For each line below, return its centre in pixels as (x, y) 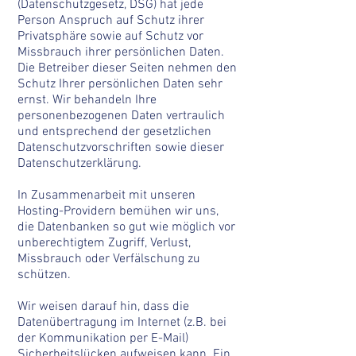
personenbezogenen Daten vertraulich (121, 116)
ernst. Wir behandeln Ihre (87, 100)
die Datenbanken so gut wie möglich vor (126, 227)
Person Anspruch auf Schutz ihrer (111, 21)
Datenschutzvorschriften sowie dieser (121, 148)
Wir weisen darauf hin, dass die (103, 307)
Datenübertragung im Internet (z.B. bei (122, 323)
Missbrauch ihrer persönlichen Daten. (121, 52)
